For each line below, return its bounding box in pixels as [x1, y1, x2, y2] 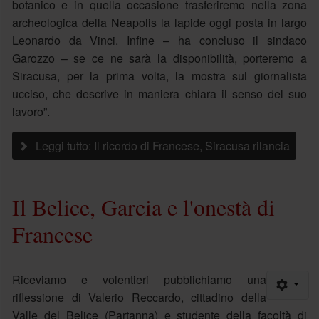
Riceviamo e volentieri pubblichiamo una [11, 271, 267, 288]
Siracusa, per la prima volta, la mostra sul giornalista [11, 67, 308, 84]
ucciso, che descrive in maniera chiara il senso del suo [11, 85, 308, 102]
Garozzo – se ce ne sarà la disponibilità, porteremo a [11, 49, 308, 66]
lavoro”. [11, 103, 50, 120]
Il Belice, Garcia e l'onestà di [11, 191, 275, 222]
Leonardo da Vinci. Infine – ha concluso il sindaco [11, 31, 308, 48]
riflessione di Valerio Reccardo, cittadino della [11, 288, 267, 305]
